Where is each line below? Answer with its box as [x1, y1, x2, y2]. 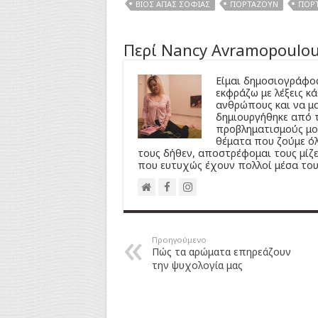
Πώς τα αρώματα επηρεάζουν [151, 244, 291, 258]
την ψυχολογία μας [151, 258, 243, 272]
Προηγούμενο [151, 234, 207, 245]
